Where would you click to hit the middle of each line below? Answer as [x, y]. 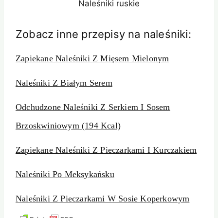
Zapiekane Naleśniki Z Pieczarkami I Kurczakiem [106, 150]
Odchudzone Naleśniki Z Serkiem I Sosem [93, 107]
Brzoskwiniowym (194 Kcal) [68, 126]
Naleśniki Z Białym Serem [64, 83]
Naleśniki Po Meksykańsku [65, 174]
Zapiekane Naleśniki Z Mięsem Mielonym [92, 59]
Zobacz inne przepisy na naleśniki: [103, 34]
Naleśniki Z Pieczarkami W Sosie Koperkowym [103, 199]
